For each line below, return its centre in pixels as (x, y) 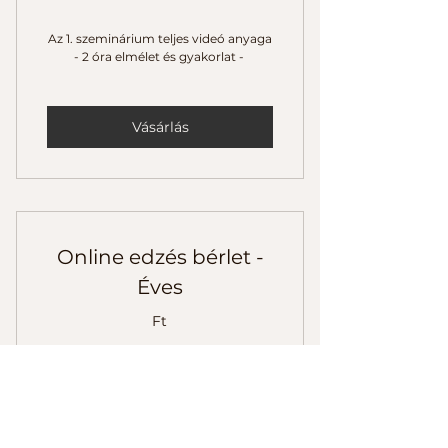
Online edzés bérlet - (160, 257)
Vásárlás (160, 126)
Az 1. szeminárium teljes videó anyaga (160, 39)
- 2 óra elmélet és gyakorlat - (160, 57)
